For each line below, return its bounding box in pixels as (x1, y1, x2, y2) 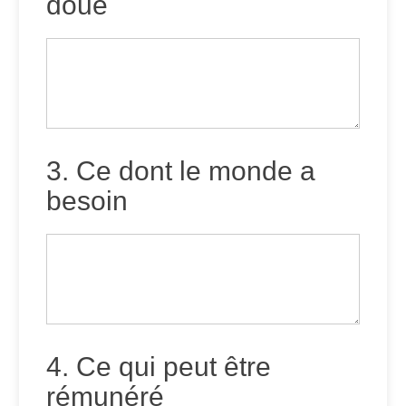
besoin (46, 186, 128, 217)
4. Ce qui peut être (46, 352, 271, 382)
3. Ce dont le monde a (46, 156, 315, 187)
